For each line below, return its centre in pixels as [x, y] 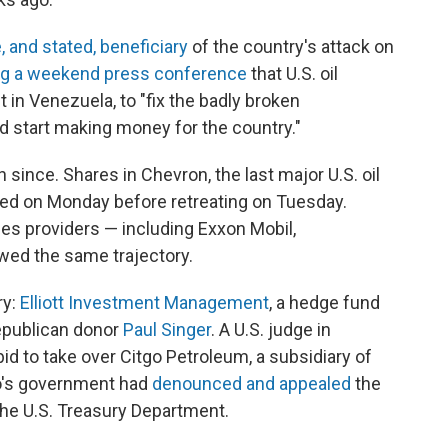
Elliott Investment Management [144, 302]
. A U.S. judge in [271, 329]
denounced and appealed [251, 383]
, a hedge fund [324, 302]
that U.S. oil [292, 73]
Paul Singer [167, 329]
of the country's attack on [291, 46]
